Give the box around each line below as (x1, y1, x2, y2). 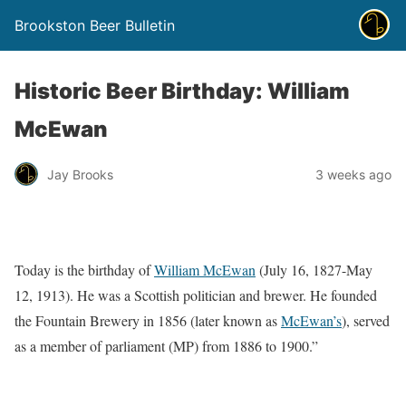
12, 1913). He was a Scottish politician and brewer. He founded (14, 285, 377, 304)
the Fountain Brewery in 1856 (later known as (14, 311, 281, 330)
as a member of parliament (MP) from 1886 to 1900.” (14, 336, 318, 355)
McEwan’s (281, 311, 342, 330)
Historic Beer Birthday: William (14, 78, 350, 104)
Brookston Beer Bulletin (14, 16, 175, 34)
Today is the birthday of (14, 260, 154, 279)
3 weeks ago (315, 166, 391, 182)
